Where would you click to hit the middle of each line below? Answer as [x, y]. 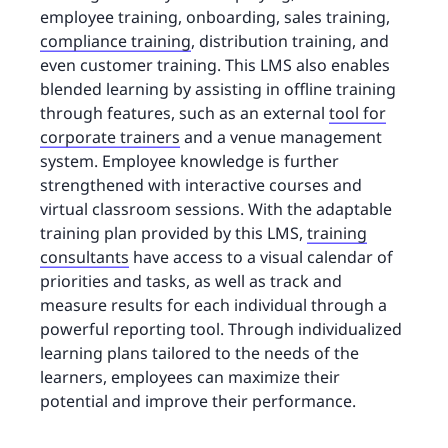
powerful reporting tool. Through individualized [221, 329]
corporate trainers [110, 137]
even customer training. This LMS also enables [215, 65]
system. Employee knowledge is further [189, 161]
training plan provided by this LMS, [173, 233]
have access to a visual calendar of [261, 257]
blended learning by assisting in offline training [218, 89]
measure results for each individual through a [213, 305]
